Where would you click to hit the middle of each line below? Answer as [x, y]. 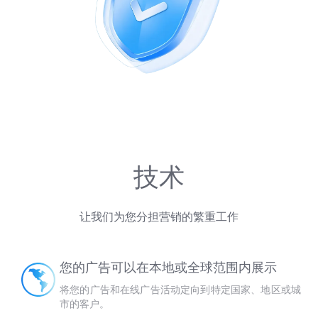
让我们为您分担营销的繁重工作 [159, 217]
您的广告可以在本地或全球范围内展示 [168, 268]
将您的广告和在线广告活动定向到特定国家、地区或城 [180, 290]
